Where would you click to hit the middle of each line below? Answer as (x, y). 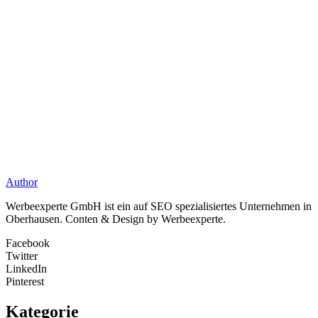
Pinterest (25, 281)
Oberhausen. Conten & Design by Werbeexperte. (116, 219)
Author (22, 182)
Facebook (28, 243)
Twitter (22, 256)
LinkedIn (26, 268)
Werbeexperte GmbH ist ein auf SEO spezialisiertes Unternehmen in (159, 206)
